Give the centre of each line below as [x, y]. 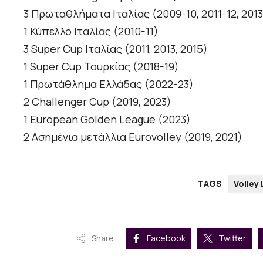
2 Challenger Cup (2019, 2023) [97, 101]
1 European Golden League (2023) [107, 119]
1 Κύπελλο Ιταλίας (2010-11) [91, 31]
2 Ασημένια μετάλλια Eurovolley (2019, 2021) [133, 136]
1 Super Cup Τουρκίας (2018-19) [101, 66]
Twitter [232, 238]
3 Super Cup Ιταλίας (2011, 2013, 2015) [116, 48]
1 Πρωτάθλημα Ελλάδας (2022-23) [109, 84]
